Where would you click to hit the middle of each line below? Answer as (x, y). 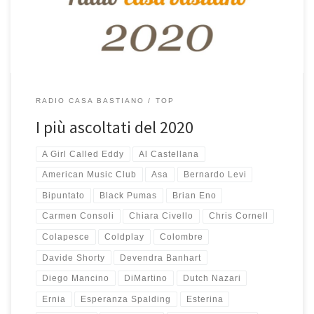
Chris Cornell (238, 216)
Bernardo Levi (215, 175)
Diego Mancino (75, 279)
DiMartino (146, 279)
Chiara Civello (162, 216)
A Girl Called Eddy (83, 154)
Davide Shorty (73, 258)
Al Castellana (169, 154)
